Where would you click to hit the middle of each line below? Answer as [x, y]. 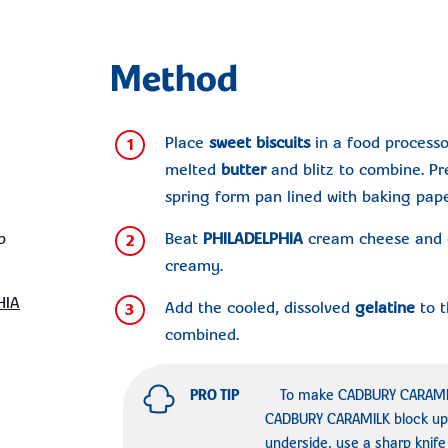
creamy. [193, 266]
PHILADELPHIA [252, 239]
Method [174, 81]
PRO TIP [215, 396]
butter [243, 170]
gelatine [384, 308]
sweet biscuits [259, 143]
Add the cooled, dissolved [259, 308]
